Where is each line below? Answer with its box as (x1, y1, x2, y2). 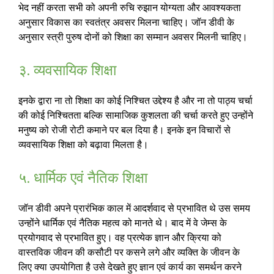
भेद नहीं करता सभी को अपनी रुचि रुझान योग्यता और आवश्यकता (18, 1, 241, 13)
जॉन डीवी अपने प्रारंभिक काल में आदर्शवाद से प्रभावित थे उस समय (18, 202, 250, 214)
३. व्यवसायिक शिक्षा (18, 61, 116, 79)
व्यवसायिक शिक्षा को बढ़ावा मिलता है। (18, 138, 149, 150)
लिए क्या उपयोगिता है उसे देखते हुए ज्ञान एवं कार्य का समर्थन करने (18, 261, 242, 273)
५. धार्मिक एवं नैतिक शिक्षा (18, 168, 147, 187)
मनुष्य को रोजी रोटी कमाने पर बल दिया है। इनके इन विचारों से (18, 124, 231, 136)
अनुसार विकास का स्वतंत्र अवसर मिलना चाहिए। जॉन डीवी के (18, 16, 234, 28)
